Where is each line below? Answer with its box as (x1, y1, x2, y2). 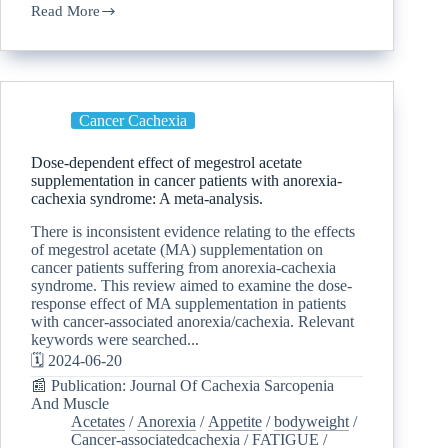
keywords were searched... (31, 330, 199, 348)
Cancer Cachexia (79, 111, 187, 129)
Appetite (208, 412, 262, 430)
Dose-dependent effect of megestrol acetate (31, 153, 302, 171)
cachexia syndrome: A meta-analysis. (31, 189, 263, 207)
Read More (31, 2, 100, 19)
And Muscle (31, 394, 109, 412)
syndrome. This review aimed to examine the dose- (31, 276, 352, 294)
